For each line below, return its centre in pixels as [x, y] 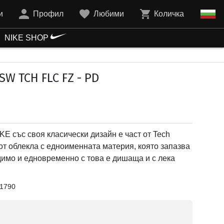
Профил [48, 14]
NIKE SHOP [27, 38]
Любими [109, 14]
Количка [169, 14]
